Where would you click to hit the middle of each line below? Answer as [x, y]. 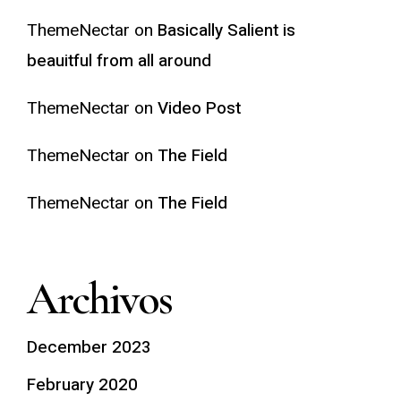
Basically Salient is [226, 30]
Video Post [199, 108]
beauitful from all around [119, 61]
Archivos [99, 299]
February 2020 [82, 385]
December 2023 [89, 347]
